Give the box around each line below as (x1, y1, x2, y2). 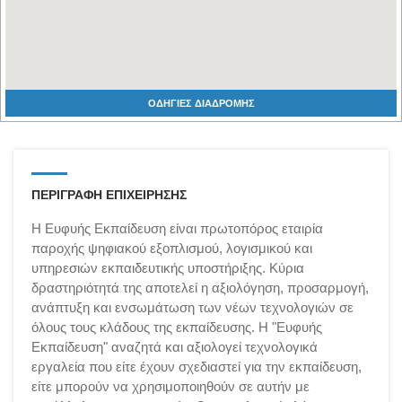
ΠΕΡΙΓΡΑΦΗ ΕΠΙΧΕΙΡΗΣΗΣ (31, 187, 187, 203)
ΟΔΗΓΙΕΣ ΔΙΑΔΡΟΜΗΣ (147, 97, 255, 109)
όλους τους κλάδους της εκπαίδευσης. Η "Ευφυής (31, 319, 322, 335)
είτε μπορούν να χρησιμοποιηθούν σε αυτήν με (31, 379, 310, 394)
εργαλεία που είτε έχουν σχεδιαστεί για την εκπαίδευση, (31, 359, 362, 374)
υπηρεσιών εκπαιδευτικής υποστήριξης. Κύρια (31, 260, 304, 275)
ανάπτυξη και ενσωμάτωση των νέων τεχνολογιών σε (31, 300, 354, 315)
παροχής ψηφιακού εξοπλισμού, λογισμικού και (31, 240, 312, 256)
